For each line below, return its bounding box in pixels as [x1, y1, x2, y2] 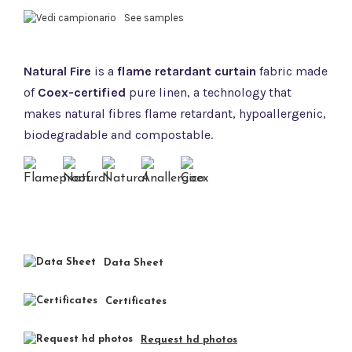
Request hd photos [141, 335, 237, 346]
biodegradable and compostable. [24, 127, 213, 142]
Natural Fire [24, 64, 91, 79]
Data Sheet [104, 258, 163, 269]
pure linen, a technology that [126, 85, 291, 100]
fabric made [256, 64, 328, 79]
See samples [124, 12, 184, 24]
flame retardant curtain [117, 64, 256, 79]
